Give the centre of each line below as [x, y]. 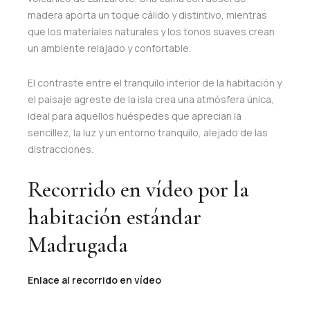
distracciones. [61, 149]
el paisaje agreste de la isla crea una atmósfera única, [151, 99]
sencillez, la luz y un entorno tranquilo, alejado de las [148, 132]
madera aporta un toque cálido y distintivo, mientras [147, 15]
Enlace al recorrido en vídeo [95, 280]
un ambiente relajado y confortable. [109, 48]
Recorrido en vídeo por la [138, 189]
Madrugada [78, 244]
